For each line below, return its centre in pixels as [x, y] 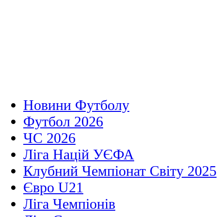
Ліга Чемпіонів [69, 204]
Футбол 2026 [63, 122]
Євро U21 [53, 187]
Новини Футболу [76, 105]
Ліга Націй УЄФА [79, 155]
